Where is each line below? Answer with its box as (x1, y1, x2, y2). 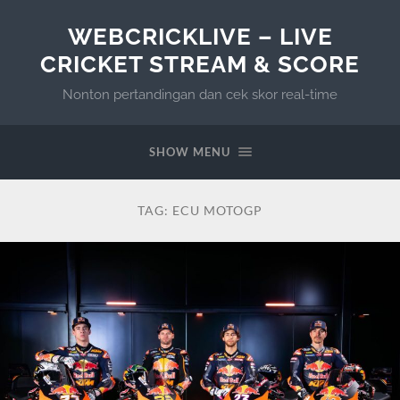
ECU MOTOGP (172, 203, 262, 218)
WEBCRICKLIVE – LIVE (67, 22, 333, 50)
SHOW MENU (148, 145, 230, 159)
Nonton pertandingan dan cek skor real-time (62, 87, 337, 103)
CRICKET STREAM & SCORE (40, 50, 360, 78)
